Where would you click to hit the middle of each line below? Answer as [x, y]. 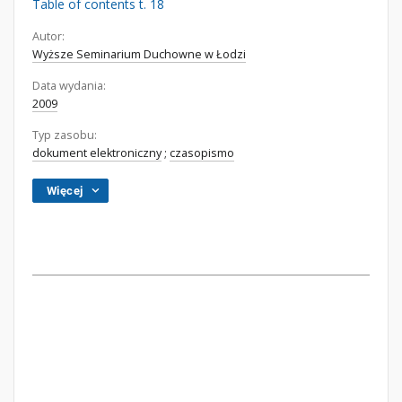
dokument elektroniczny [97, 153]
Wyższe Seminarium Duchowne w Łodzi [139, 54]
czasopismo [202, 153]
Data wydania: [69, 86]
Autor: [48, 36]
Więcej [65, 191]
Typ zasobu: [65, 135]
